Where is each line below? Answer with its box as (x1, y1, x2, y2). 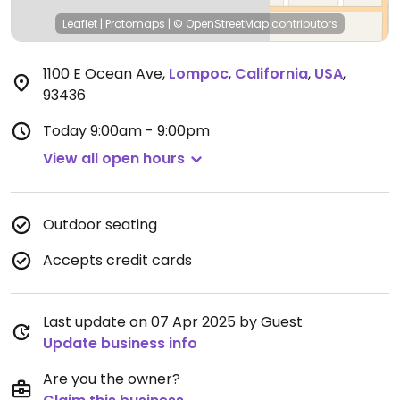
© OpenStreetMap (173, 16, 269, 31)
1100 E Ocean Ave (43, 63, 162, 84)
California (235, 63, 308, 84)
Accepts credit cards (43, 250, 192, 271)
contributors (269, 16, 337, 31)
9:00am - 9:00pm (90, 121, 210, 141)
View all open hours (43, 148, 185, 169)
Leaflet (62, 16, 97, 31)
